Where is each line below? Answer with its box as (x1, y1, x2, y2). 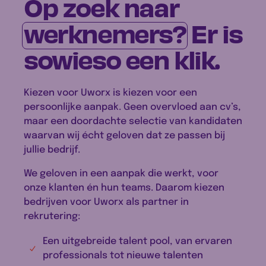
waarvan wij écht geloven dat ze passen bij (24, 131, 225, 141)
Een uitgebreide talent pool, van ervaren (42, 236, 232, 246)
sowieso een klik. (24, 42, 218, 75)
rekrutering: (24, 211, 83, 221)
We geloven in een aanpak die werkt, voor (24, 169, 218, 179)
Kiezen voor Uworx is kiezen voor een (24, 88, 197, 98)
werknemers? (24, 16, 186, 49)
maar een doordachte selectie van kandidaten (24, 116, 242, 126)
